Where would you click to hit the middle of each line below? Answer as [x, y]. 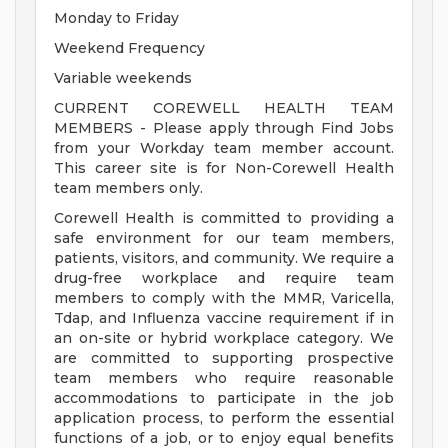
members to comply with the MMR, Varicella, [224, 298]
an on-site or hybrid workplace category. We [224, 338]
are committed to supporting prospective [224, 358]
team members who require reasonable [224, 378]
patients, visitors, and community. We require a [224, 258]
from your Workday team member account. [224, 148]
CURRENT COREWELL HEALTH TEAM [224, 108]
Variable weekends [123, 78]
